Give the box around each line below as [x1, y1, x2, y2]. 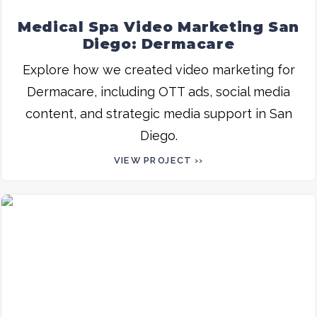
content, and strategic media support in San [25, 105, 292, 121]
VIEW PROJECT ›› [113, 154, 204, 166]
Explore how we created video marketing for [22, 62, 295, 77]
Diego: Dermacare [82, 35, 235, 52]
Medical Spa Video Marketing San [18, 18, 299, 35]
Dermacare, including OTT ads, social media [27, 83, 290, 99]
